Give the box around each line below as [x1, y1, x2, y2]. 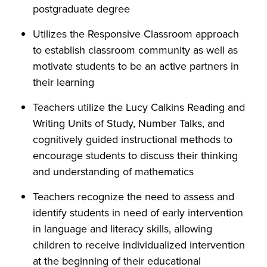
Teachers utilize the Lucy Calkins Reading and [33, 100, 245, 115]
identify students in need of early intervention [33, 205, 243, 221]
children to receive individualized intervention [33, 237, 245, 253]
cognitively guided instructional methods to [33, 132, 232, 147]
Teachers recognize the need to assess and [33, 189, 234, 204]
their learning [33, 74, 94, 90]
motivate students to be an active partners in [33, 58, 239, 74]
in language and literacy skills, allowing [33, 221, 212, 237]
